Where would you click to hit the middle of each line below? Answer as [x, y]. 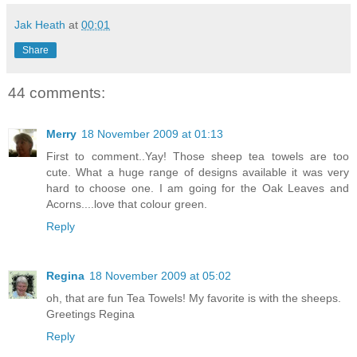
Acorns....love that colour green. [127, 204]
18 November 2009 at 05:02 [160, 276]
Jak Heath [40, 24]
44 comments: [57, 92]
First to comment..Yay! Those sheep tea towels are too [198, 157]
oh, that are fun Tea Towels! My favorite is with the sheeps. [194, 298]
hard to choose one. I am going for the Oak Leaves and [198, 188]
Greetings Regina [90, 314]
